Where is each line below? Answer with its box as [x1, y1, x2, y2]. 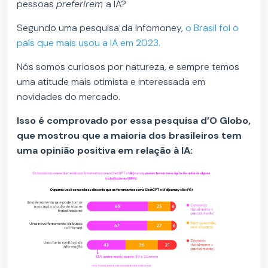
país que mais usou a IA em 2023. [17, 36, 163, 50]
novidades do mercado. [17, 90, 123, 103]
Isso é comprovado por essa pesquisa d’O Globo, [17, 114, 251, 127]
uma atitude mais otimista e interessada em [17, 75, 206, 89]
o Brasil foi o [185, 22, 239, 35]
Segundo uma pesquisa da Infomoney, [17, 22, 186, 35]
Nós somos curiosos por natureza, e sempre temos [17, 60, 240, 74]
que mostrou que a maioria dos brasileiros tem [17, 129, 242, 142]
